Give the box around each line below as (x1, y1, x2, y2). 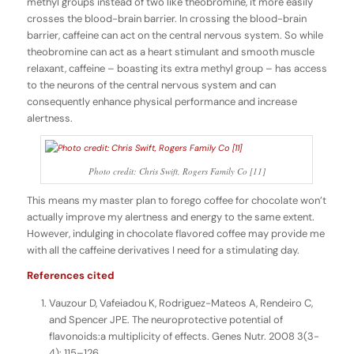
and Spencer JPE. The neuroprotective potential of (48, 313, 283, 327)
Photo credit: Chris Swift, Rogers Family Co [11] (88, 165, 265, 178)
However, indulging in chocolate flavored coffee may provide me (26, 227, 325, 241)
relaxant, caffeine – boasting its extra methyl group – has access (26, 62, 327, 76)
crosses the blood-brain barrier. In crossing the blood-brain (26, 12, 307, 26)
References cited (26, 269, 115, 283)
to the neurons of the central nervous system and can (26, 78, 276, 92)
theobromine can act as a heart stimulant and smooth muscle (26, 45, 314, 59)
